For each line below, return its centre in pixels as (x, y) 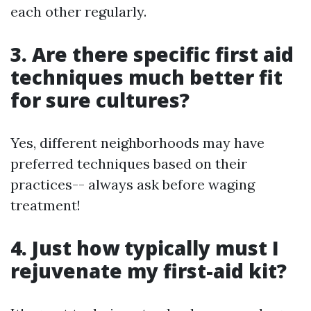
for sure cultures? (100, 100)
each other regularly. (78, 11)
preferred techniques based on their (129, 163)
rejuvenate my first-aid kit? (149, 270)
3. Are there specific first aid (152, 54)
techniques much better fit (146, 77)
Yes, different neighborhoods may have (137, 142)
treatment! (45, 205)
